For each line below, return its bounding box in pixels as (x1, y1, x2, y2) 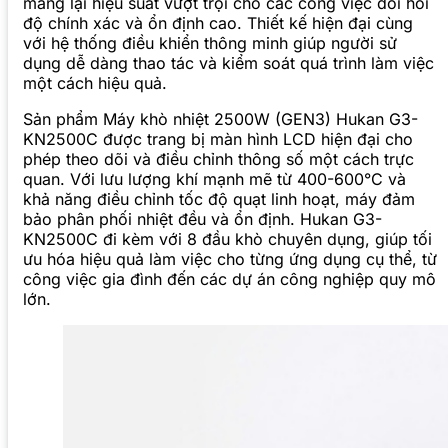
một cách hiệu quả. (23, 73, 167, 94)
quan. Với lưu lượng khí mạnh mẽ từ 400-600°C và (23, 169, 406, 190)
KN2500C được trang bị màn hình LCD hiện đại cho (23, 129, 413, 150)
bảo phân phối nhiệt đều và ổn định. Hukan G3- (23, 209, 382, 230)
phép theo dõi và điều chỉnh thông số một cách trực (23, 149, 414, 170)
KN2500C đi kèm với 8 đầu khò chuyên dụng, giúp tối (23, 229, 432, 250)
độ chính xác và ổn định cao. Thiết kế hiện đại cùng (23, 13, 413, 34)
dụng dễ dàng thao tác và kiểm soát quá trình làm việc (23, 53, 434, 74)
